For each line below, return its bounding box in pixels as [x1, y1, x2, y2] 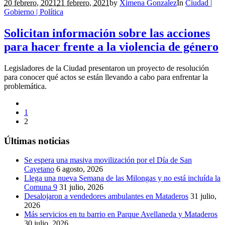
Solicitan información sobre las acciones [4, 27, 210, 40]
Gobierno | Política [4, 8, 63, 17]
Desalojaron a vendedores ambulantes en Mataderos [24, 192, 188, 201]
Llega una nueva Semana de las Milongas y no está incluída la [24, 174, 220, 183]
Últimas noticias [4, 135, 69, 146]
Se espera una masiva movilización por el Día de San [24, 156, 192, 165]
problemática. [4, 81, 47, 90]
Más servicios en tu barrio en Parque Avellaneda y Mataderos [24, 210, 217, 219]
